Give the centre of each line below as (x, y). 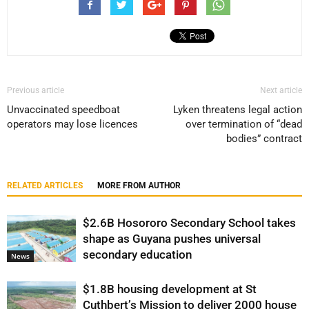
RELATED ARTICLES (45, 185)
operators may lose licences (72, 124)
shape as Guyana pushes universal (172, 238)
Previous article (36, 90)
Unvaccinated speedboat (63, 109)
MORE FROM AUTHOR (139, 185)
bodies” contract (264, 138)
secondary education (137, 254)
